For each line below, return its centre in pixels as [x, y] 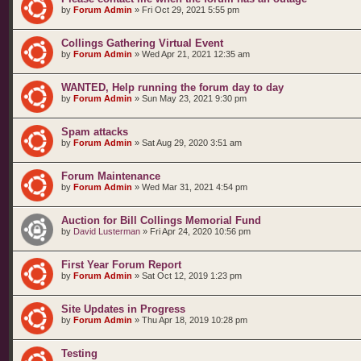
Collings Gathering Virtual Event [142, 43]
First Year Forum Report [121, 265]
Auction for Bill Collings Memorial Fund [161, 220]
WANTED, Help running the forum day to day [172, 87]
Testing [79, 353]
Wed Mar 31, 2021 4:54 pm [195, 187]
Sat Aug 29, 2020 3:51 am [192, 143]
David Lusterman [107, 231]
